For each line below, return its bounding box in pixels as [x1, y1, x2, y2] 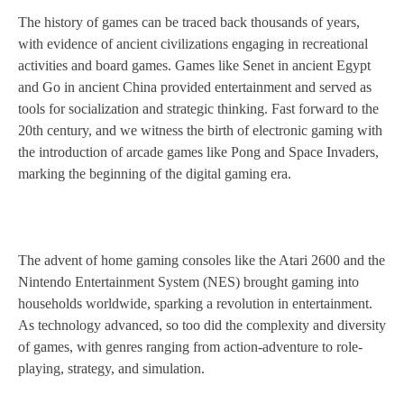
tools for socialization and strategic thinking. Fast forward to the [18, 101, 379, 117]
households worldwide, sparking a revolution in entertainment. [18, 296, 372, 312]
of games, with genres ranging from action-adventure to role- [18, 339, 363, 355]
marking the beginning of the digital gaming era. [18, 166, 291, 182]
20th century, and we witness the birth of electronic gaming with [18, 123, 382, 139]
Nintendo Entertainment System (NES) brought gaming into [18, 274, 359, 290]
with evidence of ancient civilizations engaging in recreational [18, 36, 368, 52]
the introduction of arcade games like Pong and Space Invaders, [18, 144, 379, 161]
